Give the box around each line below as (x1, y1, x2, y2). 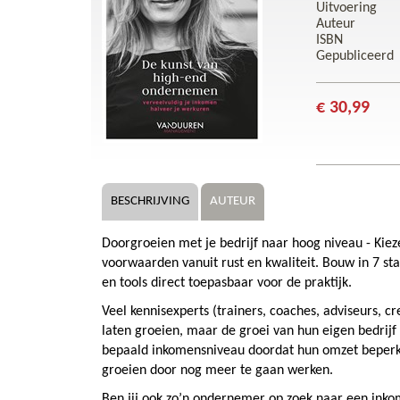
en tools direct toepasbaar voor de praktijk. (102, 276, 352, 291)
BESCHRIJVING (111, 195, 189, 209)
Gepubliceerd (316, 49, 394, 64)
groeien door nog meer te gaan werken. (102, 363, 333, 379)
